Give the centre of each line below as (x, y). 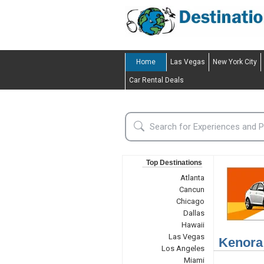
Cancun (192, 189)
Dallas (194, 213)
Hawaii (193, 225)
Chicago (190, 201)
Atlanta (192, 178)
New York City (235, 62)
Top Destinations (174, 163)
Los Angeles (183, 248)
